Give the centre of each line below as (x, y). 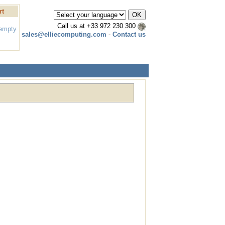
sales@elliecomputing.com (64, 34)
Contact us (129, 34)
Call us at (72, 26)
